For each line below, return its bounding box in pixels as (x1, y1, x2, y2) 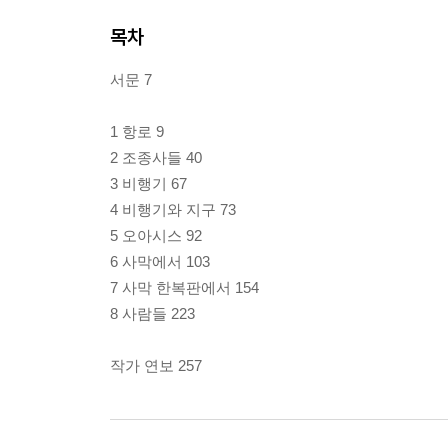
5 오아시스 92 (110, 226, 202, 244)
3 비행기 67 (110, 174, 187, 192)
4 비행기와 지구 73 (110, 200, 236, 218)
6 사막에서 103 (110, 252, 210, 270)
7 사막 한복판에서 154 (110, 278, 259, 296)
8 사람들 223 (110, 304, 195, 322)
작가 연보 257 (110, 356, 202, 374)
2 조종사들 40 (110, 148, 202, 166)
